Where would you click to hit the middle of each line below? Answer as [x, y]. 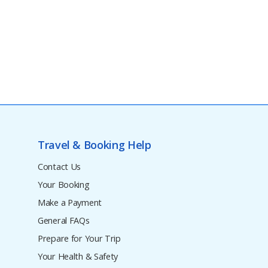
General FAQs [64, 221]
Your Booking [64, 185]
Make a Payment [70, 203]
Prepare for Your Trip [79, 239]
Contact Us [60, 167]
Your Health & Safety [78, 257]
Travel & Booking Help [95, 144]
